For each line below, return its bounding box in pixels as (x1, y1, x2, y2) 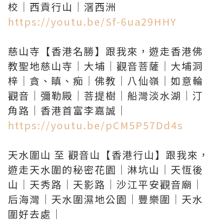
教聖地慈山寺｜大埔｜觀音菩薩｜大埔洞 (8, 59, 203, 73)
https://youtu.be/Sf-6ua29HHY (8, 14, 177, 29)
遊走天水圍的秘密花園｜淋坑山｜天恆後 (8, 162, 203, 177)
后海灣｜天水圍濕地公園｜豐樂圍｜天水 (8, 192, 203, 206)
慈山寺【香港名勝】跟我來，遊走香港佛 (8, 44, 203, 58)
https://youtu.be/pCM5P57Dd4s (8, 118, 184, 132)
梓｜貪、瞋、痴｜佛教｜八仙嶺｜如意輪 (8, 74, 203, 88)
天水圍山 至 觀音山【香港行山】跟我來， (8, 147, 209, 162)
